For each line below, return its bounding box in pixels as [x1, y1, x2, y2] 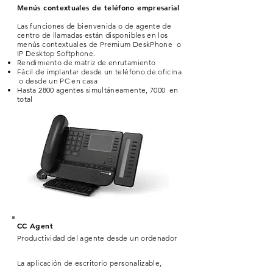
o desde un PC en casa [17, 76, 97, 85]
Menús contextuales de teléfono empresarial [17, 2, 180, 12]
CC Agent [17, 221, 53, 230]
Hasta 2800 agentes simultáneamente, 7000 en [17, 85, 179, 94]
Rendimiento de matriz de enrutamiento [17, 58, 156, 67]
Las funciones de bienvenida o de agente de [17, 21, 172, 30]
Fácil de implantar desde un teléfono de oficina [17, 67, 182, 76]
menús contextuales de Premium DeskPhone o [17, 40, 182, 49]
